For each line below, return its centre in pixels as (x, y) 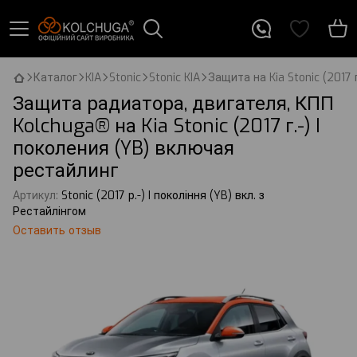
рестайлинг (66, 171)
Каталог (55, 78)
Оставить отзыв (57, 231)
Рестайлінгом (49, 212)
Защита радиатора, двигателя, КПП (173, 104)
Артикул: (35, 196)
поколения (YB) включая (124, 148)
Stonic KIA (175, 78)
